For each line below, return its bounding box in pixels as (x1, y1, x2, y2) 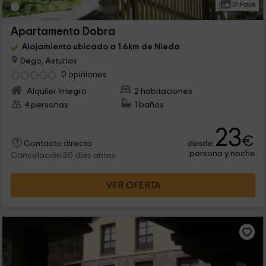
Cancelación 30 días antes (10, 151, 116, 160)
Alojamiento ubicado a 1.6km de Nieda (21, 42, 180, 51)
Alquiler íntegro (24, 86, 87, 96)
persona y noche (189, 148, 256, 158)
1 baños (134, 100, 164, 109)
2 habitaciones (134, 86, 193, 96)
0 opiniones (61, 69, 107, 79)
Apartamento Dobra (10, 26, 115, 37)
